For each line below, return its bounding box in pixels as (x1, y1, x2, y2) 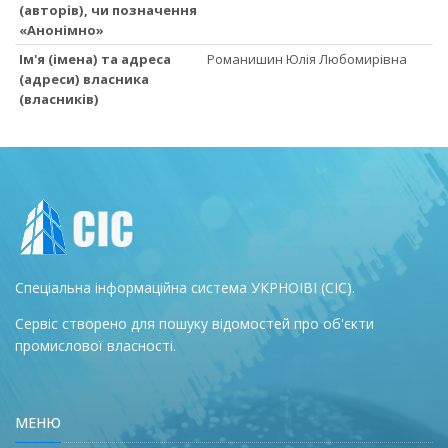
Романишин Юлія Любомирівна (207, 49, 408, 68)
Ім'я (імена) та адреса (19, 49, 172, 68)
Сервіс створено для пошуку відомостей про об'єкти (15, 313, 374, 333)
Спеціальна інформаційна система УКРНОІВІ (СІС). (15, 277, 355, 297)
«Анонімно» (19, 20, 105, 39)
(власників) (19, 89, 100, 108)
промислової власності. (15, 335, 176, 355)
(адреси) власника (19, 69, 150, 88)
